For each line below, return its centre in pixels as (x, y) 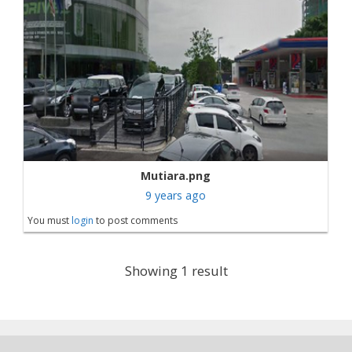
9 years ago (176, 196)
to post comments (136, 221)
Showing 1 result (176, 271)
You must (49, 221)
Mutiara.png (176, 176)
